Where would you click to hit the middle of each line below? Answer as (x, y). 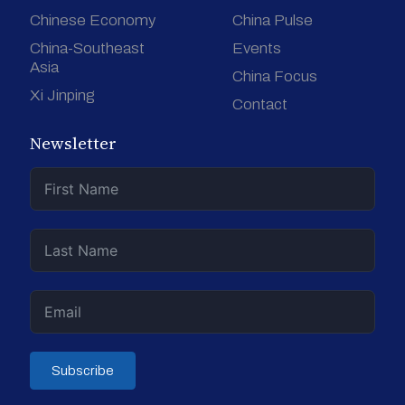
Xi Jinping (62, 95)
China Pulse (273, 20)
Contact (260, 104)
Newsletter (73, 143)
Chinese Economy (93, 20)
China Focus (275, 76)
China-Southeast (87, 48)
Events (257, 48)
